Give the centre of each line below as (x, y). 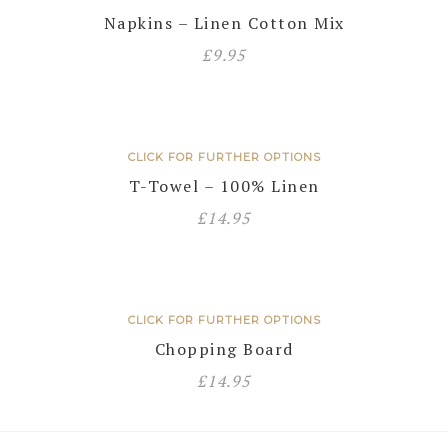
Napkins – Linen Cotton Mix (224, 23)
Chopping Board (224, 349)
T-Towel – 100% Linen (224, 186)
